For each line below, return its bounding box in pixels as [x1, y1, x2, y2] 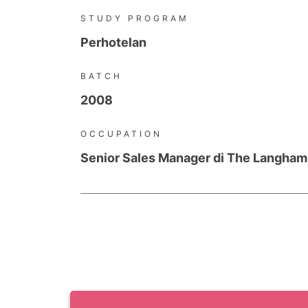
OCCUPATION [80, 129, 162, 139]
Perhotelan [80, 35, 146, 49]
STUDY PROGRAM [80, 13, 189, 23]
